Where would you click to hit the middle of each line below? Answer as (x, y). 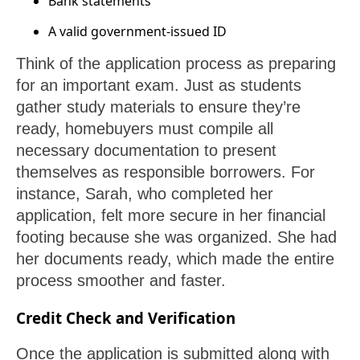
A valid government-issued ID (137, 32)
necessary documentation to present (146, 151)
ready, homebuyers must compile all (145, 129)
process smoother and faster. (121, 281)
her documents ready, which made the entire (175, 259)
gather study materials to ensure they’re (158, 107)
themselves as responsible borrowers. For (166, 172)
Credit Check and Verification (126, 318)
